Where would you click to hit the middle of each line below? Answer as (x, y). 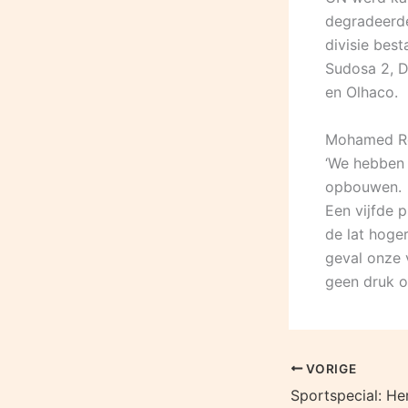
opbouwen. (363, 186)
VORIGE (330, 368)
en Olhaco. (362, 92)
